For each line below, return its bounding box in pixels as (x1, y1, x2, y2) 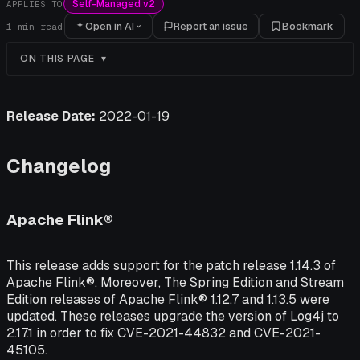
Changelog (6, 153, 111, 178)
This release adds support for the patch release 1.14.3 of (6, 257, 336, 275)
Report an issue (174, 19, 248, 33)
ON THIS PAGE (20, 52, 95, 65)
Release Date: (6, 108, 96, 125)
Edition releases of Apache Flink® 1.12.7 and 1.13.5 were (6, 291, 329, 309)
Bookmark (282, 19, 333, 33)
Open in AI (85, 19, 134, 33)
